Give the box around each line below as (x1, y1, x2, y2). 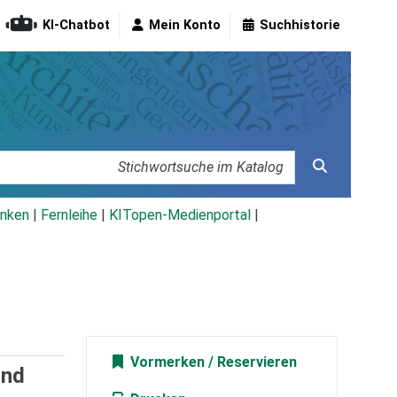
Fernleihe (41, 206, 97, 224)
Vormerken (126, 354, 205, 371)
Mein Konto (149, 18, 221, 34)
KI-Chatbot (43, 18, 110, 34)
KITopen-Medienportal (109, 206, 251, 224)
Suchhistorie (260, 18, 340, 34)
